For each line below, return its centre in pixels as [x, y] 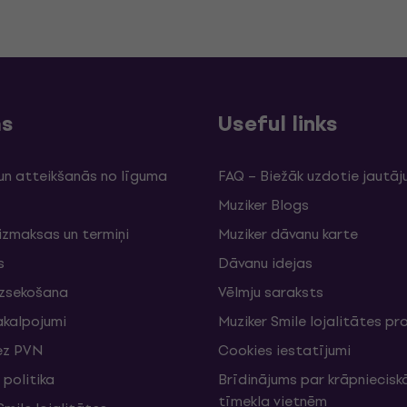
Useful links [278, 124]
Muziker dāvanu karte [288, 234]
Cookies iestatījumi [284, 350]
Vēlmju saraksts [271, 292]
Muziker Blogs [263, 205]
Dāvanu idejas [265, 263]
